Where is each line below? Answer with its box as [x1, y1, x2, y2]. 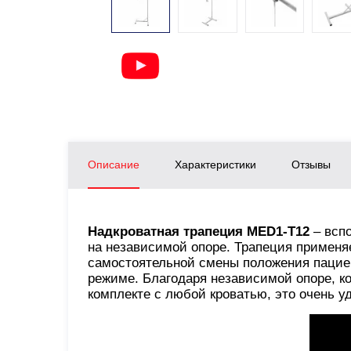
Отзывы [291, 157, 331, 171]
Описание [88, 157, 139, 171]
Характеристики [175, 157, 256, 171]
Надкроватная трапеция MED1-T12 [88, 223, 313, 239]
